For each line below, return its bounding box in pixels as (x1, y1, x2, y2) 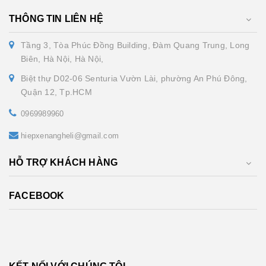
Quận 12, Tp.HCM (21, 87, 92, 97)
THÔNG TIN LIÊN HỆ (9, 14, 104, 24)
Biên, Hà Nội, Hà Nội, (21, 54, 104, 64)
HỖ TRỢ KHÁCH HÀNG (9, 157, 118, 168)
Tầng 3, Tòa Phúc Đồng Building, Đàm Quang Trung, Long (21, 40, 250, 50)
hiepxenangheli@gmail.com (21, 131, 119, 141)
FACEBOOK (9, 191, 65, 201)
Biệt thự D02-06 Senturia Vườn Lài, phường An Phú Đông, (21, 74, 248, 84)
